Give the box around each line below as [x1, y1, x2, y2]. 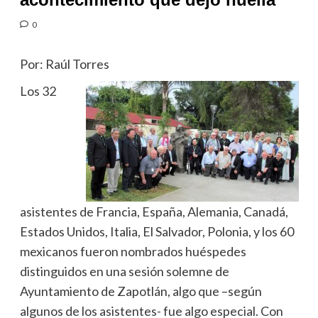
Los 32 [19, 82, 56, 99]
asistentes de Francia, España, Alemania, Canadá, [19, 203, 288, 219]
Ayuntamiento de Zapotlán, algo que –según [19, 283, 262, 299]
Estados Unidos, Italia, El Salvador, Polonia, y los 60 [19, 223, 294, 239]
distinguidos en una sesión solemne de [19, 263, 229, 279]
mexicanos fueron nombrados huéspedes [19, 243, 246, 259]
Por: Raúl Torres [19, 55, 109, 72]
